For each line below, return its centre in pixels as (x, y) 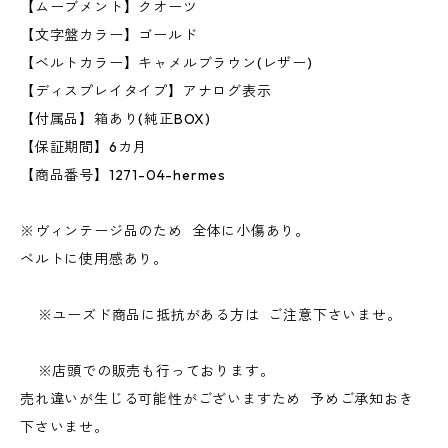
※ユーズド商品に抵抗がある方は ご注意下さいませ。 (211, 315)
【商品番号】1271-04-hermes (136, 175)
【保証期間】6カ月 (88, 147)
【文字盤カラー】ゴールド (113, 35)
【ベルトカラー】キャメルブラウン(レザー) (171, 63)
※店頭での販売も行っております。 (152, 371)
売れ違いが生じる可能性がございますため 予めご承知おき (217, 399)
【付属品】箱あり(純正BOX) (120, 119)
